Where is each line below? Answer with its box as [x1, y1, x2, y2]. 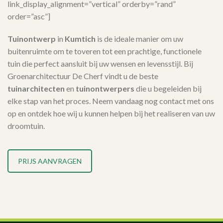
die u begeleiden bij [134, 84, 202, 94]
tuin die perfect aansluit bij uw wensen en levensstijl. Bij [7, 59, 193, 69]
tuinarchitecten [7, 84, 65, 94]
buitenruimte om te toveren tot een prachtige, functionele [7, 46, 202, 56]
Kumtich [65, 34, 96, 44]
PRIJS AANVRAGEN [18, 157, 82, 166]
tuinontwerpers [76, 84, 134, 94]
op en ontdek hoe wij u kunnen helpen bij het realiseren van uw [7, 109, 215, 118]
